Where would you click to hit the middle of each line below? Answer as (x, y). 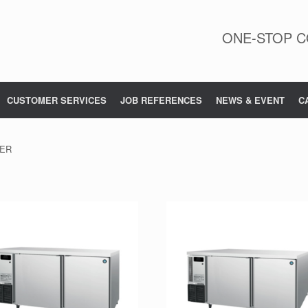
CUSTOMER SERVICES (57, 100)
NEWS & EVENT (250, 100)
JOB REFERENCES (161, 100)
